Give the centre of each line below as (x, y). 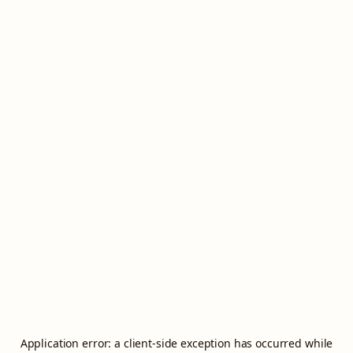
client (137, 343)
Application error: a (72, 343)
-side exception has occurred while (242, 343)
